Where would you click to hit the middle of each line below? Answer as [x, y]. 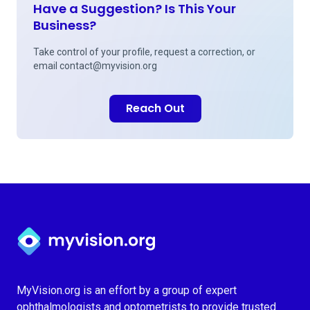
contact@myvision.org [108, 66]
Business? [65, 25]
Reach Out [155, 108]
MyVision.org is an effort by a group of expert [127, 290]
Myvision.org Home [63, 229]
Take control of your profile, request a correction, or [144, 52]
